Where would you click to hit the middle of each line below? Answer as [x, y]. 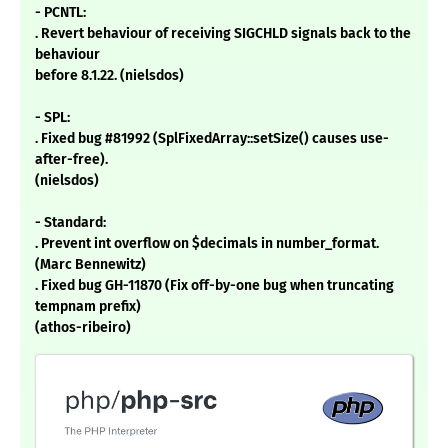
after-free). [71, 160]
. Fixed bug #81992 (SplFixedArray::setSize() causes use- [212, 139]
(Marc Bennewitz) [90, 265]
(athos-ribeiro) [83, 328]
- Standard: [70, 223]
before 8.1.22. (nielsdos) [109, 76]
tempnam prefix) [88, 307]
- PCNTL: [60, 13]
